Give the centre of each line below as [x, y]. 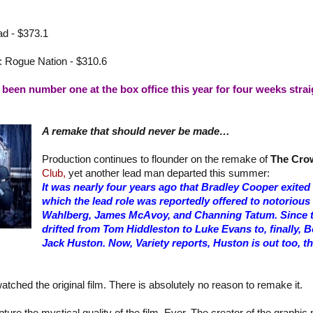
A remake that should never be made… [136, 132]
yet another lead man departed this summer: [167, 174]
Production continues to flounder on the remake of [156, 160]
